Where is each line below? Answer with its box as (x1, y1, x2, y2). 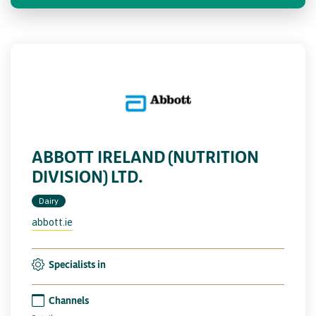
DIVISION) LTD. (32, 166, 143, 186)
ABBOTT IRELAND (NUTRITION (32, 146, 259, 166)
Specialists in (49, 257, 106, 270)
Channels (49, 293, 89, 306)
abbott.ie (32, 216, 73, 228)
